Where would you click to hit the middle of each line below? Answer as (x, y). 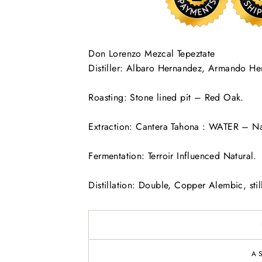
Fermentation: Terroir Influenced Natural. (173, 156)
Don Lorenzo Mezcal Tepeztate (152, 53)
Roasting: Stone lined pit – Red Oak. (166, 97)
